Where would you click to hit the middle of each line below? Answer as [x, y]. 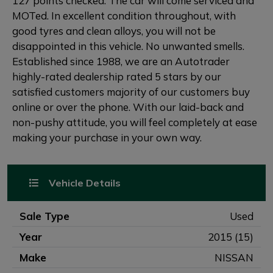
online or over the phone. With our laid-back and [128, 107]
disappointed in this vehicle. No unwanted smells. [128, 46]
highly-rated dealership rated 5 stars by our [117, 76]
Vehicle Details [83, 183]
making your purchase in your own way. [107, 137]
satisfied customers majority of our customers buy [131, 92]
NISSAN [234, 257]
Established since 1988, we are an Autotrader [121, 61]
